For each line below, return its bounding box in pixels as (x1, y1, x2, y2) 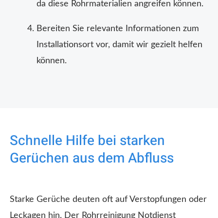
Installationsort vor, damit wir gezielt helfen (36, 40, 202, 50)
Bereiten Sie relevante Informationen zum (36, 24, 199, 34)
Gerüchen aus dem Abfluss (10, 148, 174, 169)
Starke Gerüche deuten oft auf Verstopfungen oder (10, 195, 207, 204)
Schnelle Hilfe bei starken (10, 131, 165, 151)
